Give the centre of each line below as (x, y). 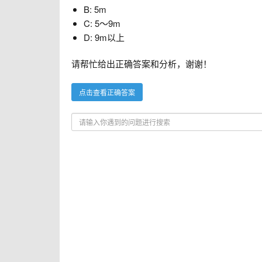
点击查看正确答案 (107, 92)
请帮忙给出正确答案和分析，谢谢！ (142, 63)
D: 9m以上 (104, 37)
